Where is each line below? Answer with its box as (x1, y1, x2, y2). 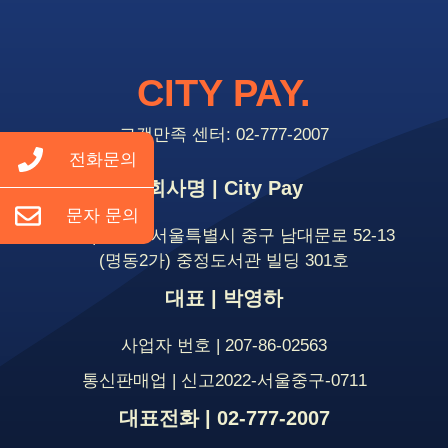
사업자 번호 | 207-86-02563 (121, 335, 327, 355)
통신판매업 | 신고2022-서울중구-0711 (81, 370, 367, 390)
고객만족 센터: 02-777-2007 (119, 125, 329, 144)
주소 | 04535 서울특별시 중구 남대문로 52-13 (53, 225, 395, 245)
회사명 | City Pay (145, 176, 303, 199)
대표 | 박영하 (165, 286, 283, 309)
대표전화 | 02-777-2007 (118, 406, 330, 429)
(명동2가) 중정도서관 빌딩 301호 (99, 250, 349, 270)
